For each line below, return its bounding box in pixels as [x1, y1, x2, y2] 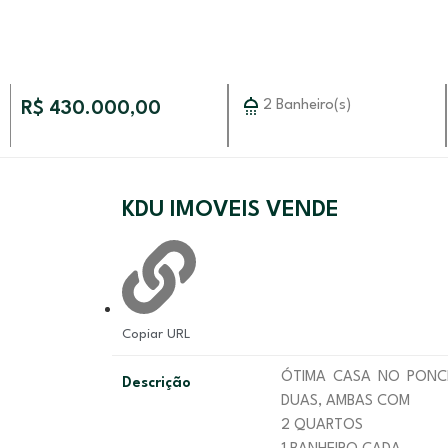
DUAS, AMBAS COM [280, 394, 414, 409]
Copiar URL [122, 328, 191, 341]
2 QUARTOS [280, 418, 367, 433]
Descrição [122, 376, 191, 391]
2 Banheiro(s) [263, 98, 352, 113]
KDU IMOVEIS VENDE [122, 199, 339, 221]
